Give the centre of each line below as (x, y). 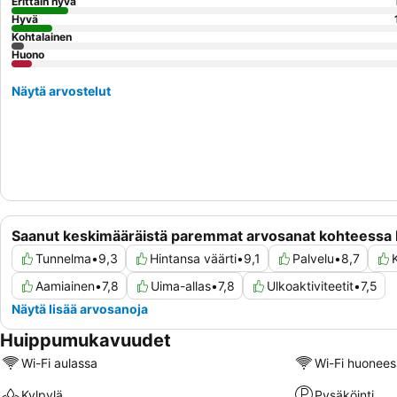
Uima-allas (181, 286)
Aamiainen (65, 286)
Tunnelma (63, 259)
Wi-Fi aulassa (59, 362)
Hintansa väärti (193, 259)
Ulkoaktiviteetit (310, 286)
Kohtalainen (42, 37)
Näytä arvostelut (61, 91)
